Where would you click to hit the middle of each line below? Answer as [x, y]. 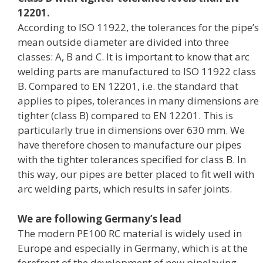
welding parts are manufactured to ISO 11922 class [137, 72]
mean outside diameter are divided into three [123, 42]
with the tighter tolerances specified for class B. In [132, 160]
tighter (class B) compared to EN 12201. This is [125, 116]
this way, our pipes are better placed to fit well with [136, 174]
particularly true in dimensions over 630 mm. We [131, 130]
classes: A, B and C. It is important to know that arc [134, 57]
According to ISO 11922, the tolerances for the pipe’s [138, 28]
